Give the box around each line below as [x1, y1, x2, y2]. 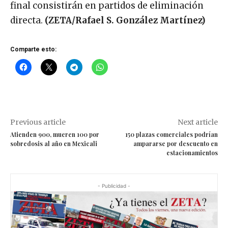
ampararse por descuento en [133, 139, 218, 148]
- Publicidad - [98, 183, 130, 189]
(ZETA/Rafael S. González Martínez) [45, 15, 206, 26]
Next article [177, 118, 218, 127]
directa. [10, 15, 45, 26]
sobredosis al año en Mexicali [10, 139, 97, 148]
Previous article [10, 118, 66, 127]
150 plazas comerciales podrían [125, 130, 218, 139]
